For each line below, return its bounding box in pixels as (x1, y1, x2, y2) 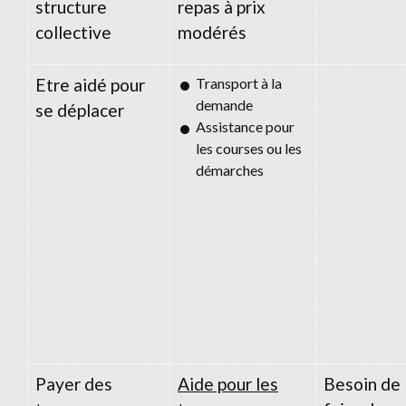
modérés (178, 21, 246, 43)
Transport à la (196, 73, 282, 92)
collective (35, 21, 111, 43)
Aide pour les (178, 372, 278, 394)
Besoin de (324, 372, 401, 394)
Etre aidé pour (35, 73, 145, 95)
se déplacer (35, 99, 124, 121)
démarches (196, 160, 264, 179)
